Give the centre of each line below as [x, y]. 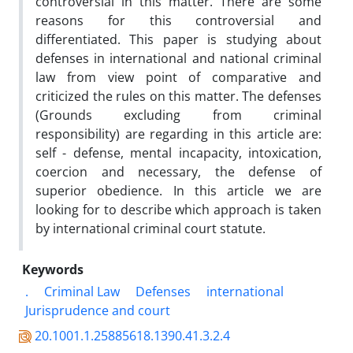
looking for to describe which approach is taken [178, 209]
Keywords [53, 269]
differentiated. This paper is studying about [178, 39]
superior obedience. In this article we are [178, 190]
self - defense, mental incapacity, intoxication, [178, 152]
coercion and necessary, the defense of [178, 171]
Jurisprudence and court [98, 310]
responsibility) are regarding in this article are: [178, 134]
